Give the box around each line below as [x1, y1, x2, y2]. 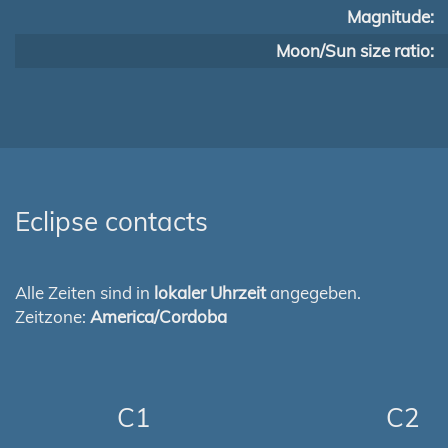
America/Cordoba [90, 306, 227, 327]
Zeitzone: [15, 306, 90, 327]
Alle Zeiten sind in [15, 282, 154, 303]
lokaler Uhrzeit [154, 282, 266, 303]
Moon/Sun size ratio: [276, 40, 434, 61]
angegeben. [266, 282, 361, 303]
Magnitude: [347, 6, 434, 27]
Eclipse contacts [15, 205, 208, 238]
